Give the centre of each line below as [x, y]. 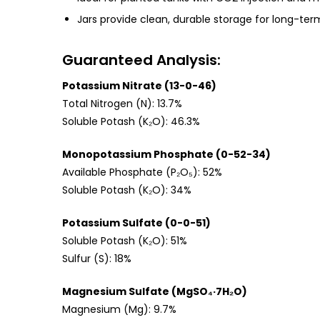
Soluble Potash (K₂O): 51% [124, 240]
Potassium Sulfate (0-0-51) [136, 222]
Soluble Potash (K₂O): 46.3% [131, 121]
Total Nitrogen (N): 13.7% [122, 103]
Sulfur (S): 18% [96, 258]
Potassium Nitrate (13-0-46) [139, 85]
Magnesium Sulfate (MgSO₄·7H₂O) [154, 291]
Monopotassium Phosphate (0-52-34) [166, 154]
